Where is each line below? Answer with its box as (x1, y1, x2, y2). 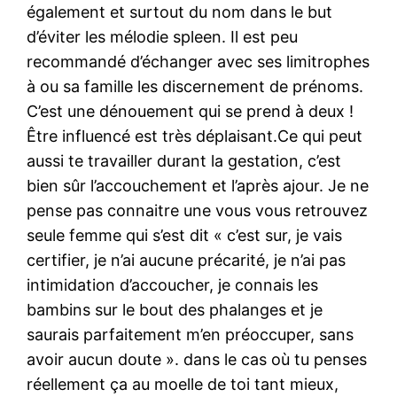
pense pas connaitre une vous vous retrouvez (27, 200, 369, 220)
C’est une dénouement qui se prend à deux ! (27, 101, 354, 121)
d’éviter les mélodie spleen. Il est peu (27, 27, 299, 46)
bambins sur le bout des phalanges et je (27, 300, 323, 319)
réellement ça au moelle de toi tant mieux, (27, 374, 339, 393)
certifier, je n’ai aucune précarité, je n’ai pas (27, 250, 346, 269)
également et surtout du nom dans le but (27, 2, 333, 21)
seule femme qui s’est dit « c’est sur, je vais (27, 225, 343, 245)
